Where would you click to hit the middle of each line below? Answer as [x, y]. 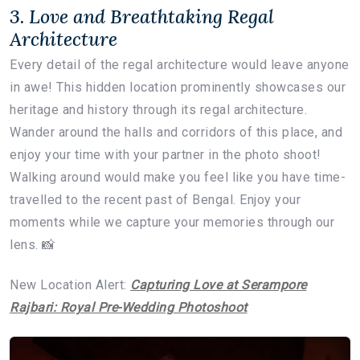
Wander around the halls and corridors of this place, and [176, 132]
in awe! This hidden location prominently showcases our [178, 87]
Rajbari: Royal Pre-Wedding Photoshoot [129, 307]
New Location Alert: [70, 284]
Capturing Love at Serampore [219, 284]
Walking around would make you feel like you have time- [178, 177]
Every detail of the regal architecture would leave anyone [180, 64]
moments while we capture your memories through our [172, 222]
